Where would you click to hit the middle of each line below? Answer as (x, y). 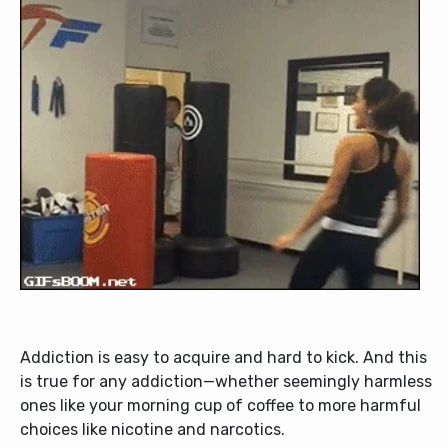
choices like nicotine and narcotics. (152, 429)
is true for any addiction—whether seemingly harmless (226, 381)
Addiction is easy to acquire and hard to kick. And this (223, 357)
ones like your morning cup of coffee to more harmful (220, 405)
